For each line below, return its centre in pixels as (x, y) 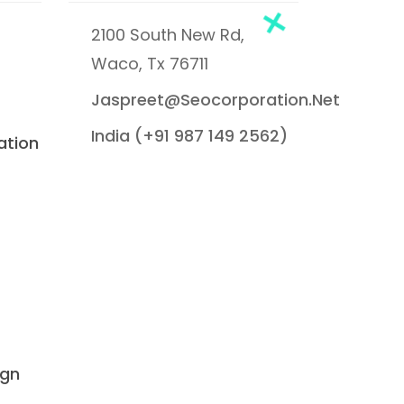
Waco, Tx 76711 (150, 64)
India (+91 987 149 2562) (189, 136)
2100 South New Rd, (168, 35)
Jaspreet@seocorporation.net (216, 100)
